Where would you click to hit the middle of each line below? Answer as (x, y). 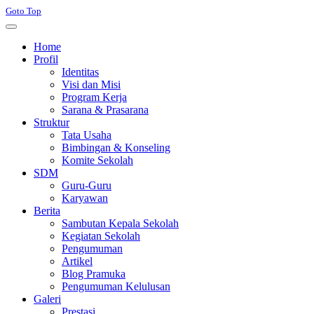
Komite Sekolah (97, 161)
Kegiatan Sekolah (101, 236)
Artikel (77, 261)
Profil (46, 60)
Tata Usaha (87, 135)
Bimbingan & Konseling (116, 148)
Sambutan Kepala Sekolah (120, 224)
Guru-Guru (87, 186)
